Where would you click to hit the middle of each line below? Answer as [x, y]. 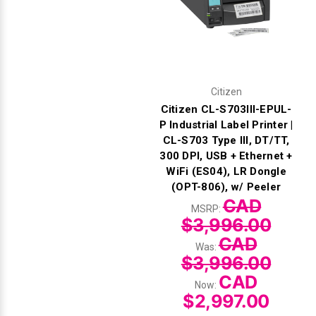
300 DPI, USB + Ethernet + [226, 156]
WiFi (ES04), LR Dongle [226, 171]
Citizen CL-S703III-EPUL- [226, 109]
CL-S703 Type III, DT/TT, [226, 140]
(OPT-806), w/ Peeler [226, 187]
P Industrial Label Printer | [226, 124]
